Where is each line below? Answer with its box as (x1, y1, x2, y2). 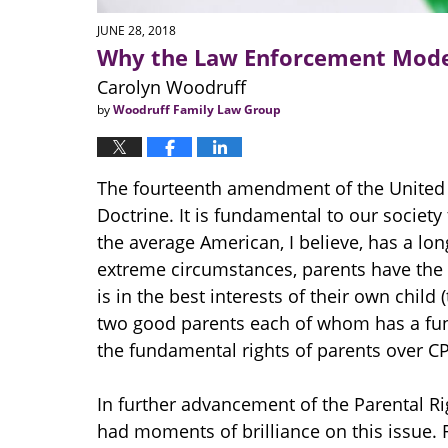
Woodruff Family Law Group (113, 101, 281, 119)
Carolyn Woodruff (97, 75, 246, 100)
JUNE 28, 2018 (97, 21, 176, 39)
